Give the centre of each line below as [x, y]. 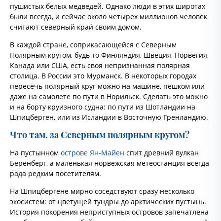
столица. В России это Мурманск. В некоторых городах [103, 76]
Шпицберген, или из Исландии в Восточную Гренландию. [109, 117]
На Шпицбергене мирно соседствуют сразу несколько [102, 191]
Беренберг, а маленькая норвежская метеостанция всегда [110, 163]
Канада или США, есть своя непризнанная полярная [100, 65]
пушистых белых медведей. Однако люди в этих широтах [108, 6]
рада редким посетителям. [55, 173]
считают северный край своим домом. [76, 27]
